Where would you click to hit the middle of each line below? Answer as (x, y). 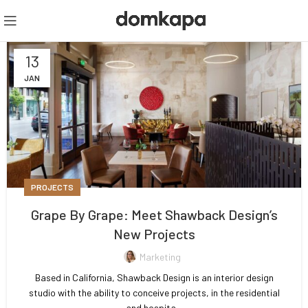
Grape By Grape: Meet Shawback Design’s (154, 214)
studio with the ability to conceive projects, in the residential (154, 293)
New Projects (154, 234)
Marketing (160, 257)
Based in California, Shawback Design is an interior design (154, 277)
